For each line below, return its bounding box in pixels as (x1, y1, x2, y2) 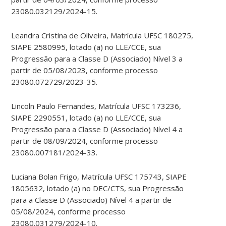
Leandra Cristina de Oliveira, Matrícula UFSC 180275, (11, 30, 194, 41)
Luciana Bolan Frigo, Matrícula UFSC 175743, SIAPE (11, 172, 187, 182)
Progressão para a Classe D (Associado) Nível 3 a (11, 53, 183, 64)
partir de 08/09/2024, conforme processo (11, 136, 158, 146)
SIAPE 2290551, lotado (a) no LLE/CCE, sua (11, 112, 161, 123)
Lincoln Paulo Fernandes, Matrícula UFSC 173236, (11, 101, 182, 111)
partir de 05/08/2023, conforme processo (11, 65, 158, 76)
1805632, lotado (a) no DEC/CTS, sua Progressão (11, 183, 184, 194)
